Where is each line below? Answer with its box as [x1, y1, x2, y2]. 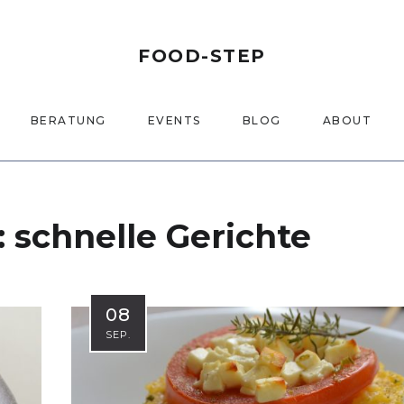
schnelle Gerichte [14, 216, 311, 256]
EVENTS [147, 114, 201, 127]
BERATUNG [30, 114, 106, 127]
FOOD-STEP [138, 45, 266, 67]
